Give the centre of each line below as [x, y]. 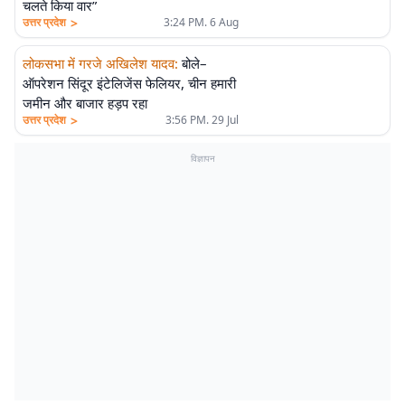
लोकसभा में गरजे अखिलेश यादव [99, 63]
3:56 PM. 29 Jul [202, 120]
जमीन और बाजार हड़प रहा [85, 103]
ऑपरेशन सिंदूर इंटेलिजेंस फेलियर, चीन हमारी [129, 83]
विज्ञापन [202, 158]
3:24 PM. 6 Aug [201, 22]
